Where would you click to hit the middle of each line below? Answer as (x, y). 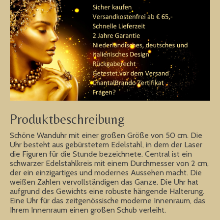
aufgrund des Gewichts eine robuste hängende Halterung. (107, 191)
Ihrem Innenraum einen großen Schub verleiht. (88, 210)
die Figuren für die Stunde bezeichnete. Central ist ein (101, 154)
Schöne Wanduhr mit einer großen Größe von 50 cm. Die (106, 135)
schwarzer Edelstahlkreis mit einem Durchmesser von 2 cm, (109, 163)
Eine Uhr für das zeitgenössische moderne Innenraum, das (108, 200)
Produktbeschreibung (67, 119)
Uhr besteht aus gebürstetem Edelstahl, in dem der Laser (106, 144)
